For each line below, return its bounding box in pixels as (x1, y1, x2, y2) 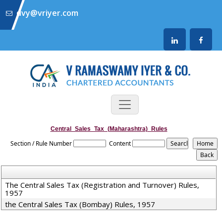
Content (109, 139, 131, 148)
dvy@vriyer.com (16, 7, 78, 18)
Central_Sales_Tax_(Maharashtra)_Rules (50, 125, 167, 132)
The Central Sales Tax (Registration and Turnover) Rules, (5, 180, 200, 190)
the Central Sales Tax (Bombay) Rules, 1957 (5, 199, 156, 209)
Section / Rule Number (10, 139, 72, 148)
